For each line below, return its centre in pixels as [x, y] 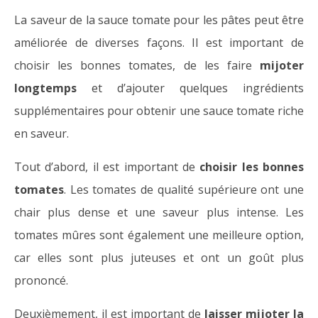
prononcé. [41, 281]
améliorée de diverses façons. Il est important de [159, 43]
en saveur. [42, 134]
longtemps [53, 88]
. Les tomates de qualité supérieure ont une [184, 190]
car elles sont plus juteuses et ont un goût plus [159, 258]
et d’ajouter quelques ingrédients [198, 88]
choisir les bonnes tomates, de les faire [137, 66]
